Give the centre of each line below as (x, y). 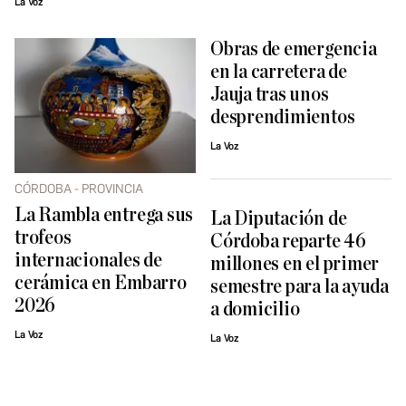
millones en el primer (295, 265)
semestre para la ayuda (300, 287)
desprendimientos (283, 117)
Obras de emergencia (294, 49)
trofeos (43, 238)
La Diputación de (279, 219)
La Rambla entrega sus (104, 215)
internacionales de (88, 261)
